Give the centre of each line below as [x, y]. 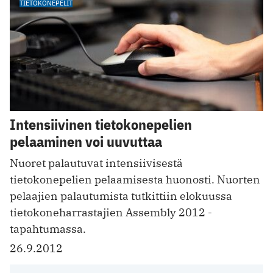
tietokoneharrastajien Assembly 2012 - [111, 213]
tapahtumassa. [48, 229]
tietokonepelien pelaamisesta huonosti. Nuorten [135, 180]
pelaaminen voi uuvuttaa [86, 142]
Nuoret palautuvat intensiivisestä [96, 163]
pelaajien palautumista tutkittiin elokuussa [121, 196]
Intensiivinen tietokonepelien [101, 125]
